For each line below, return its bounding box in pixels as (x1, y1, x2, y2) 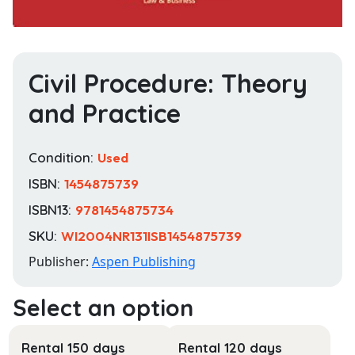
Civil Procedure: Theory (29, 67, 307, 100)
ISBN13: (29, 201, 75, 219)
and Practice (29, 97, 181, 130)
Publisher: (29, 253, 92, 271)
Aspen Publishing (92, 253, 196, 271)
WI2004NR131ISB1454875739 (61, 227, 242, 245)
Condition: (29, 149, 97, 166)
